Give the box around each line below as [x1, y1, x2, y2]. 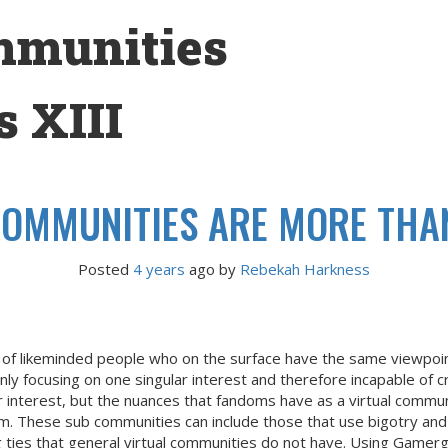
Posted [78, 259, 133, 279]
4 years [133, 259, 185, 279]
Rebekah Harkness [240, 259, 370, 279]
